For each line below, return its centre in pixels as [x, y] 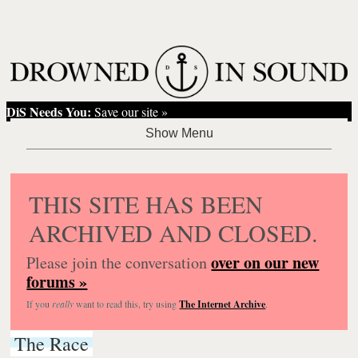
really [63, 303]
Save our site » [130, 111]
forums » [57, 281]
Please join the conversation [119, 262]
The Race [52, 343]
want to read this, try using [127, 303]
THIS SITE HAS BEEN [146, 203]
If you [40, 303]
